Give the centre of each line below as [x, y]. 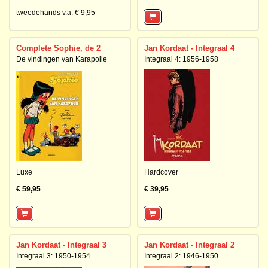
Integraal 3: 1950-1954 [53, 256]
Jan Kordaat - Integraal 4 [189, 48]
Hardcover [161, 172]
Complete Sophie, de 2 [58, 48]
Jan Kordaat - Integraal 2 [189, 245]
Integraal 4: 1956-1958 [181, 59]
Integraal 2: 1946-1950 [181, 256]
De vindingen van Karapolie [62, 59]
